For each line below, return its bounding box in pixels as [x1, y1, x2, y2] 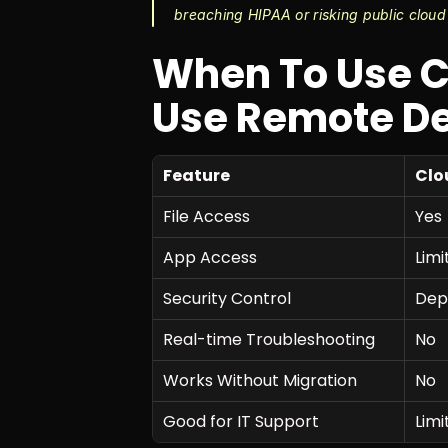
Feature [163, 163, 230, 187]
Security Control [163, 286, 291, 310]
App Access [163, 245, 257, 269]
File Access [163, 204, 250, 228]
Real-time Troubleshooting [163, 327, 375, 351]
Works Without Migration [163, 368, 357, 392]
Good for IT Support [163, 409, 319, 433]
